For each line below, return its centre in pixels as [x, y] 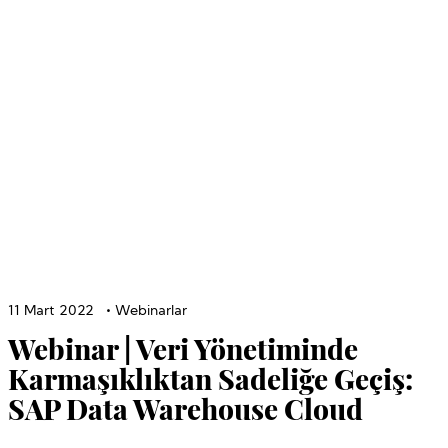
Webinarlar [151, 311]
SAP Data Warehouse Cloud [185, 408]
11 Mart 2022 [51, 311]
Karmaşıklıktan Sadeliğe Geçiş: [210, 378]
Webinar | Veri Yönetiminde [183, 348]
